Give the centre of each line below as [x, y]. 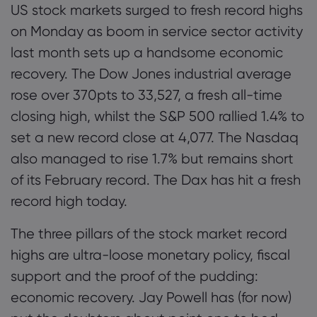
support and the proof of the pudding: [134, 276]
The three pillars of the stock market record [149, 234]
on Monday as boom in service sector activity [157, 31]
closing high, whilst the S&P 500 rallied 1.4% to [157, 116]
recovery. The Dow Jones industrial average [151, 74]
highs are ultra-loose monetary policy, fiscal [150, 255]
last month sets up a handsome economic [147, 52]
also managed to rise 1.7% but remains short [152, 158]
